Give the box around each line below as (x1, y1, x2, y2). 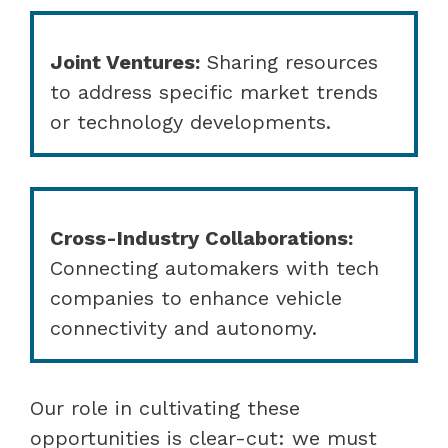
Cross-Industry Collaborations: (50, 225, 353, 250)
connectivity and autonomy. (50, 315, 317, 340)
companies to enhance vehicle (50, 285, 342, 310)
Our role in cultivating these (30, 395, 300, 420)
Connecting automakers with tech (50, 255, 379, 280)
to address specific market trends (50, 79, 378, 104)
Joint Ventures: (50, 49, 200, 74)
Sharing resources (200, 49, 378, 74)
